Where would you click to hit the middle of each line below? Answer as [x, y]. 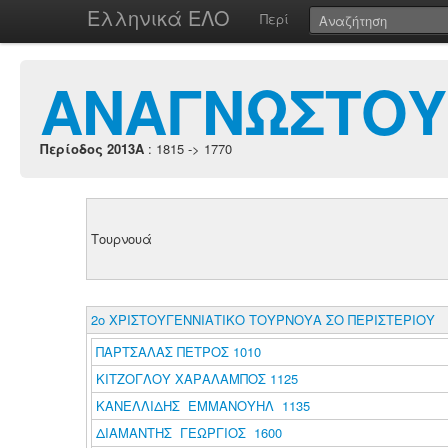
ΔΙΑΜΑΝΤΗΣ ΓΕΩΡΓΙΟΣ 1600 [188, 432]
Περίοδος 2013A [92, 148]
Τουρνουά [121, 238]
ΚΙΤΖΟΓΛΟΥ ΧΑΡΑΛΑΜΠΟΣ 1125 [196, 378]
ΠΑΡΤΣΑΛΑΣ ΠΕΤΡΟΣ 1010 [178, 351]
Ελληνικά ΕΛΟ [158, 17]
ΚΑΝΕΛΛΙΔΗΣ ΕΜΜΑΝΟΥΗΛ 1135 [202, 405]
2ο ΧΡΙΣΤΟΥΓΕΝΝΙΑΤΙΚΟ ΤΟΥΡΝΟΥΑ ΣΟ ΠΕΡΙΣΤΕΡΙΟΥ [262, 319]
